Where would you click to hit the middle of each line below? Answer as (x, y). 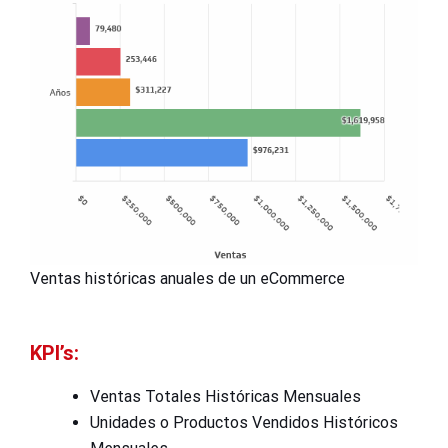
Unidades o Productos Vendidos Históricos (244, 422)
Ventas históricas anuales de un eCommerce (187, 278)
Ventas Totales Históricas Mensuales (225, 396)
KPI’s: (54, 352)
